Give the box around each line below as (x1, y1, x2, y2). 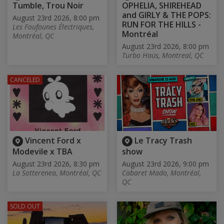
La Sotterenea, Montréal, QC (12, 167, 101, 177)
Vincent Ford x (25, 135, 81, 146)
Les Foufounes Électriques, (12, 22, 94, 32)
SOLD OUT (10, 201, 40, 210)
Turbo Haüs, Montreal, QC (122, 50, 203, 60)
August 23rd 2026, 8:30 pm (12, 158, 99, 168)
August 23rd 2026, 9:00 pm (122, 158, 209, 168)
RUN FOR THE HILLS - (122, 19, 201, 30)
